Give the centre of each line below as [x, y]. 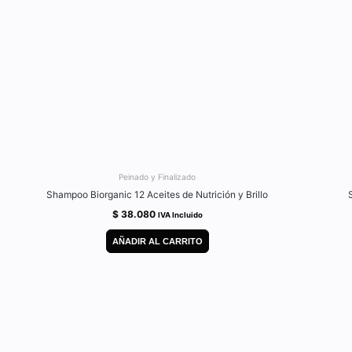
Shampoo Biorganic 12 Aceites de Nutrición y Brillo [157, 195]
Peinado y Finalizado [157, 177]
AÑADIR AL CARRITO [157, 241]
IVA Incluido [180, 215]
